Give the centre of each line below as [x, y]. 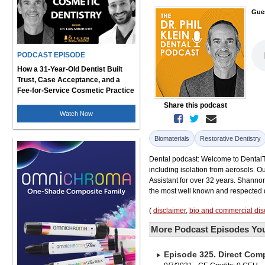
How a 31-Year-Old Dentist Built [70, 69]
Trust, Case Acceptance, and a [69, 80]
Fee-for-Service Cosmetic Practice [76, 90]
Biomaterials [172, 138]
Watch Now [76, 113]
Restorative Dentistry [230, 138]
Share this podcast [195, 105]
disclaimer [169, 211]
